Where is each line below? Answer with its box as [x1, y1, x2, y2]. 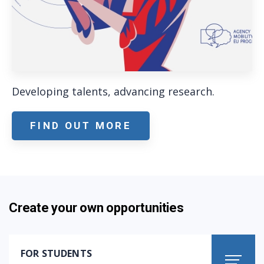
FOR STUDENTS [21, 246, 92, 260]
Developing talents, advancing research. [12, 84, 214, 98]
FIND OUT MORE [30, 119, 132, 131]
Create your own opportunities [9, 200, 184, 215]
